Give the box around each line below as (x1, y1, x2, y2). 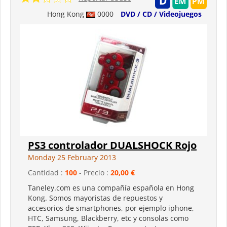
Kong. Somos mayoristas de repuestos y (28, 193, 163, 203)
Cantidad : (28, 167, 65, 177)
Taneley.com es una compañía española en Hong (28, 182, 194, 193)
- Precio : (77, 167, 110, 177)
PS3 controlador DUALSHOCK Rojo (28, 138, 197, 152)
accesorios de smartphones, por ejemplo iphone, (28, 203, 194, 213)
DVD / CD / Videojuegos (121, 9, 202, 19)
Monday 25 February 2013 (28, 152, 116, 162)
